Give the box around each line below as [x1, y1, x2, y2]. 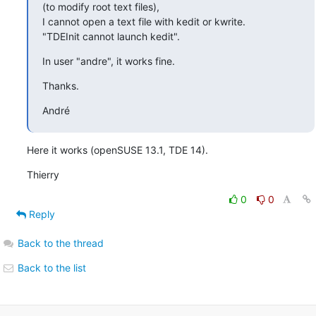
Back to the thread [17, 236, 104, 249]
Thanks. [42, 79, 79, 92]
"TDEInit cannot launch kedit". [42, 30, 180, 42]
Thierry [26, 168, 59, 181]
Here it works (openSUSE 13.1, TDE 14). [26, 143, 208, 156]
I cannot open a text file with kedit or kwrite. [42, 15, 245, 28]
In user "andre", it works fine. [42, 54, 175, 67]
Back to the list [14, 261, 86, 274]
